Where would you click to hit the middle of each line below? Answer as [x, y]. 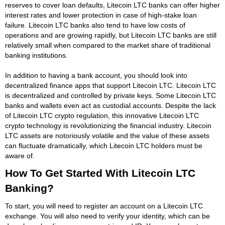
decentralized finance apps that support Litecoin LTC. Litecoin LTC [110, 85]
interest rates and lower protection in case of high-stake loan [101, 15]
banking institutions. [36, 55]
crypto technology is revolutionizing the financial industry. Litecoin [108, 125]
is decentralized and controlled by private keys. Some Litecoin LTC [110, 95]
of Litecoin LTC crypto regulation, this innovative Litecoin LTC [102, 115]
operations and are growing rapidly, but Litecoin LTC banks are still [111, 35]
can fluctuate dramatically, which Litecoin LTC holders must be [104, 145]
